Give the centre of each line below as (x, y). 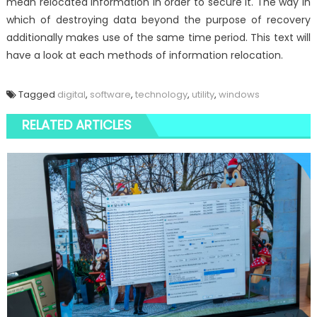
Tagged (38, 95)
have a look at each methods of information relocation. (144, 56)
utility (203, 95)
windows (239, 95)
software (110, 95)
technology (161, 95)
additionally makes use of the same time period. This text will (158, 38)
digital (71, 95)
